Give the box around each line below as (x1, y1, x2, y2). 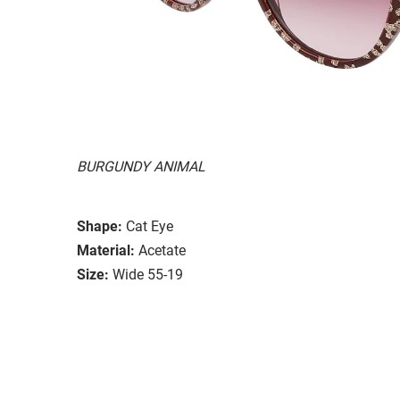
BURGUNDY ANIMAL (77, 157, 205, 175)
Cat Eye (126, 217, 173, 235)
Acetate (138, 241, 186, 259)
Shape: (77, 217, 122, 235)
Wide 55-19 (112, 265, 183, 283)
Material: (77, 241, 135, 259)
